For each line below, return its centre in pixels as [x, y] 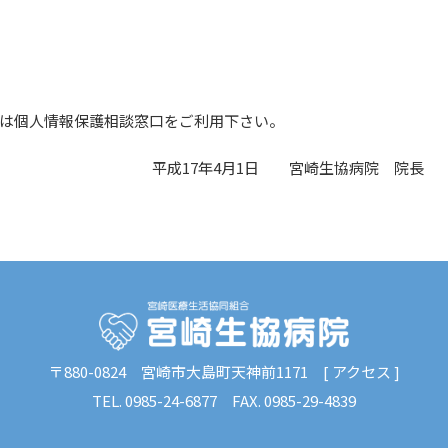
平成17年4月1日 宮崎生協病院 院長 [288, 167]
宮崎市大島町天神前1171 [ [236, 371]
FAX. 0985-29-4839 [286, 400]
